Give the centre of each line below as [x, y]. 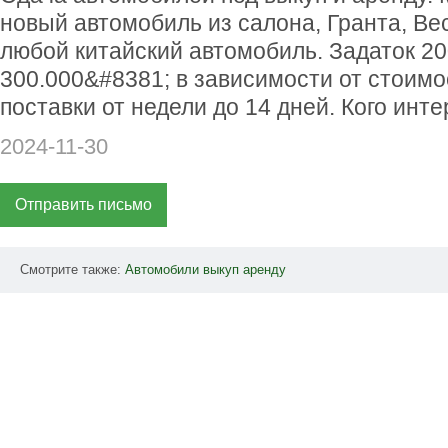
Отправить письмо [83, 204]
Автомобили [162, 269]
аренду [264, 269]
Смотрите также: [72, 269]
